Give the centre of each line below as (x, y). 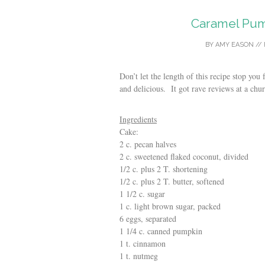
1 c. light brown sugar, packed (170, 206)
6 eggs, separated (148, 219)
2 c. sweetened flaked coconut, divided (184, 156)
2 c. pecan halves (148, 144)
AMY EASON (235, 45)
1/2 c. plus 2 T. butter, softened (172, 181)
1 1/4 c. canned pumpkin (161, 231)
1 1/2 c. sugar (142, 194)
